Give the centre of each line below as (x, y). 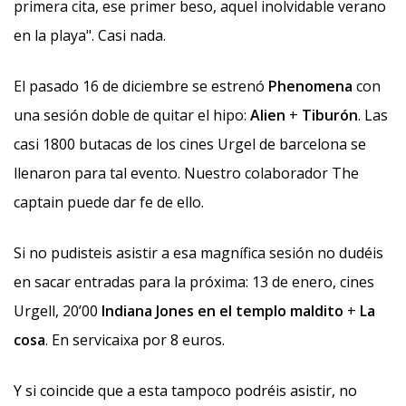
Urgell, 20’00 (58, 311)
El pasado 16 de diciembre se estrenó (141, 86)
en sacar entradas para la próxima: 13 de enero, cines (194, 282)
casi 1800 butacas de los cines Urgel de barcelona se (190, 144)
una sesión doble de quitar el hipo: (132, 115)
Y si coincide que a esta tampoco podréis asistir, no (185, 391)
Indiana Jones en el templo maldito (222, 311)
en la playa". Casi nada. (90, 35)
